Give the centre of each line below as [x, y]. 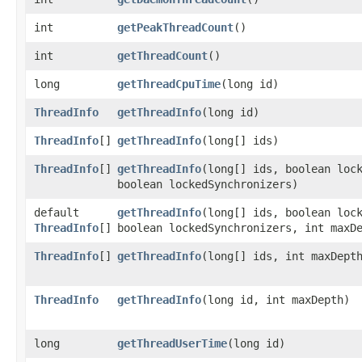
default [57, 212]
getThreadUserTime [172, 343]
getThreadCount [162, 55]
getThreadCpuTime [169, 84]
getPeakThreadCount [175, 27]
